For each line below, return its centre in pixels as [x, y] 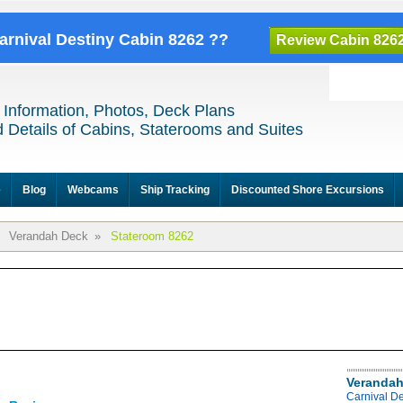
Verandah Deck [49, 236]
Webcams [93, 190]
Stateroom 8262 [152, 236]
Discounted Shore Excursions [308, 190]
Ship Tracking [175, 190]
